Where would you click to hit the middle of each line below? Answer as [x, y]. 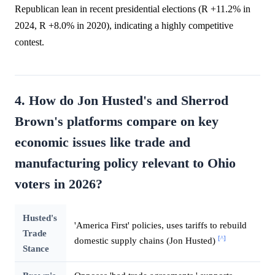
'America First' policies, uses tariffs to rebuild [160, 225]
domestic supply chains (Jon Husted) [146, 240]
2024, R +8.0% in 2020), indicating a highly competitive [124, 25]
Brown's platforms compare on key [117, 121]
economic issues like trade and [103, 142]
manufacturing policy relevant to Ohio [125, 163]
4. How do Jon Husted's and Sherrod [122, 100]
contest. [29, 42]
